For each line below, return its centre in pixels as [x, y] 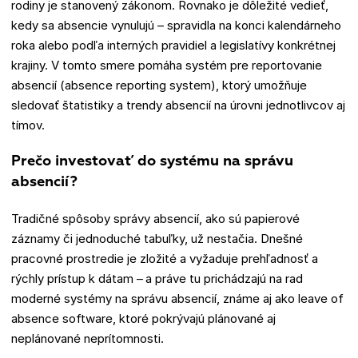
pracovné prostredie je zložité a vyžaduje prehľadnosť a [165, 258]
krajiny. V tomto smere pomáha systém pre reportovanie [167, 65]
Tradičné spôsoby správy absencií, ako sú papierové [155, 218]
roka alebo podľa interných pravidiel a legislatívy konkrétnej [173, 45]
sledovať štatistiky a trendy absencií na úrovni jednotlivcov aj [178, 105]
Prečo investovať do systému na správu [152, 161]
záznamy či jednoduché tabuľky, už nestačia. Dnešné [157, 238]
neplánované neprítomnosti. [88, 338]
